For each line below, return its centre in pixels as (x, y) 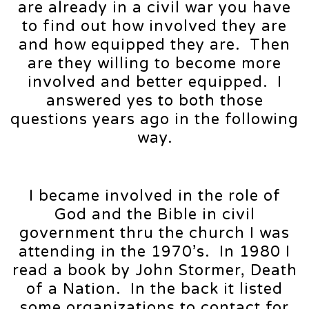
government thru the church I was (154, 233)
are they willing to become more (154, 64)
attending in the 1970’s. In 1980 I (154, 252)
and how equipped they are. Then (154, 45)
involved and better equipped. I (154, 82)
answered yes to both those (154, 101)
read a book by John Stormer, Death (154, 271)
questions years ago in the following (154, 120)
